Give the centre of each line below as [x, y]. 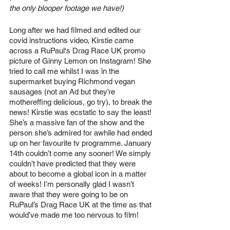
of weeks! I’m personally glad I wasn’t [73, 184]
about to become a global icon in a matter [79, 174]
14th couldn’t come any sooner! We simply [81, 154]
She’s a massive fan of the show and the [78, 123]
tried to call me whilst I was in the [65, 71]
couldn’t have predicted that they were [73, 164]
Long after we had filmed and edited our [76, 30]
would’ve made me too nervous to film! [74, 215]
